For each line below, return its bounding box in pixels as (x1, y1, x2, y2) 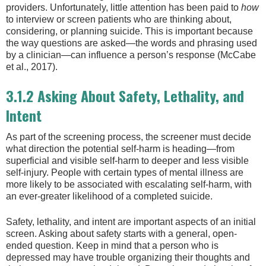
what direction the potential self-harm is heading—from (6, 144, 235, 154)
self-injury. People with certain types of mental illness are (6, 167, 243, 178)
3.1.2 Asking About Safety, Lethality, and (6, 85, 244, 107)
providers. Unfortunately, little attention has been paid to (6, 2, 241, 12)
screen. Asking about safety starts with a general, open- (6, 228, 237, 239)
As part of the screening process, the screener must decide (6, 132, 251, 142)
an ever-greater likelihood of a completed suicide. (6, 191, 213, 202)
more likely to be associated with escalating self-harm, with (6, 179, 252, 190)
